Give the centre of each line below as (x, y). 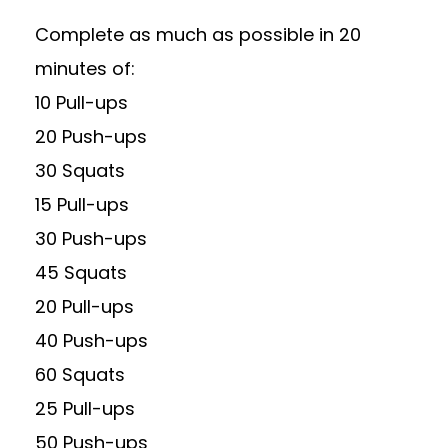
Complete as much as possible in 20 (198, 34)
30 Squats (80, 170)
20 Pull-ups (84, 306)
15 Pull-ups (82, 204)
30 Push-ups (91, 238)
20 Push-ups (91, 136)
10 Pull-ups (81, 102)
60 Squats (80, 374)
